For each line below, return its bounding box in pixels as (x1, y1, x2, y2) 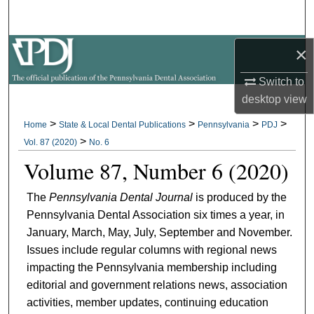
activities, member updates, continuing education (26, 296, 268, 308)
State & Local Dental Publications (59, 119, 186, 130)
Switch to (255, 75, 304, 88)
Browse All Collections (90, 43, 224, 59)
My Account (121, 78, 193, 94)
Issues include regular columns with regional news (26, 243, 277, 256)
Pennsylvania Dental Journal (48, 191, 193, 203)
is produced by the (192, 191, 287, 203)
